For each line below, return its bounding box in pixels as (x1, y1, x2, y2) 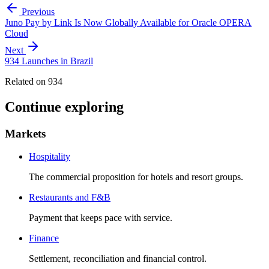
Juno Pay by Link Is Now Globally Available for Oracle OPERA (5, 17, 252, 28)
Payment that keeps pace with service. (29, 213, 172, 223)
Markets (5, 127, 46, 140)
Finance (29, 233, 59, 244)
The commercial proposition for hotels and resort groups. (29, 172, 243, 183)
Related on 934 (5, 76, 62, 86)
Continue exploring (5, 98, 124, 115)
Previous (19, 6, 55, 17)
